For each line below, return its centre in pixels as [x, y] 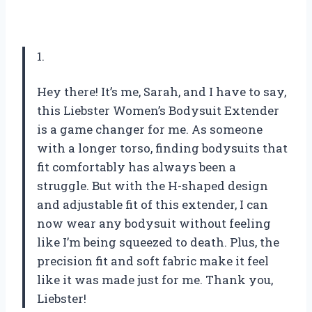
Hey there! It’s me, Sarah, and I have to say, [162, 91]
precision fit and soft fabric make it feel [153, 260]
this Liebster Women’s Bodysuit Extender [158, 110]
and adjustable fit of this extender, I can [153, 204]
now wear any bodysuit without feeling [154, 223]
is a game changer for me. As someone [150, 129]
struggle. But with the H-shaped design [153, 185]
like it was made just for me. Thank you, [155, 279]
